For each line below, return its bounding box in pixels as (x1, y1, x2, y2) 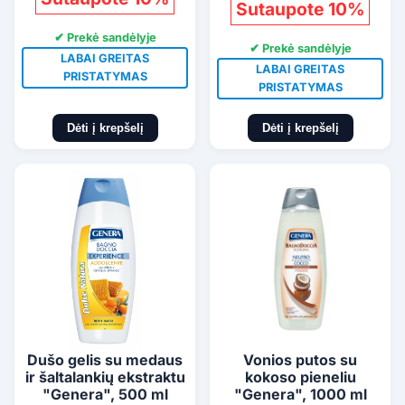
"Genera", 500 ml (42, 384, 168, 403)
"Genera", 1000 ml (233, 384, 367, 403)
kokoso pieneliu (244, 367, 356, 386)
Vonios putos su (243, 350, 357, 369)
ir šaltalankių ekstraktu (24, 367, 185, 386)
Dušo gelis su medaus (27, 350, 183, 369)
